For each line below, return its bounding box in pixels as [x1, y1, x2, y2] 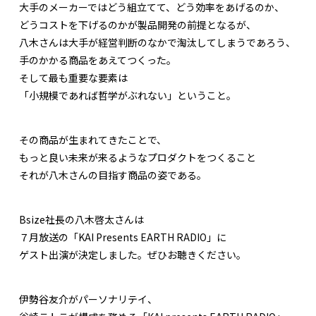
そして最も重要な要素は [19, 70, 128, 85]
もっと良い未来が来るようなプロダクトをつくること [19, 150, 256, 164]
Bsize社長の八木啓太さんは [19, 212, 144, 226]
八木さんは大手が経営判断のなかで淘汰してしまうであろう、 [19, 35, 296, 49]
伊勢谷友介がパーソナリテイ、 [19, 291, 157, 306]
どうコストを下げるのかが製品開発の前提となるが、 [19, 17, 256, 32]
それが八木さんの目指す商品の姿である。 [19, 167, 207, 182]
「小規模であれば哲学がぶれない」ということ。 [19, 87, 236, 102]
